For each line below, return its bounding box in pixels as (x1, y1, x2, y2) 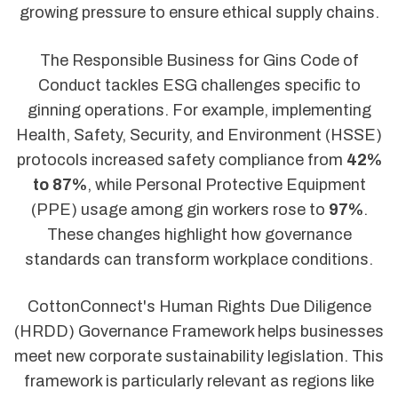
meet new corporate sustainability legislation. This (14, 346, 384, 365)
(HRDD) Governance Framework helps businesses (14, 322, 384, 340)
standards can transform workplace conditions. (25, 250, 373, 268)
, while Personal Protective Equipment (86, 175, 366, 194)
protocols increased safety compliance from (16, 150, 346, 169)
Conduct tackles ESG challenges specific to (37, 76, 361, 94)
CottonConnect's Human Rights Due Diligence (27, 297, 371, 315)
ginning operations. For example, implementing (27, 100, 371, 119)
